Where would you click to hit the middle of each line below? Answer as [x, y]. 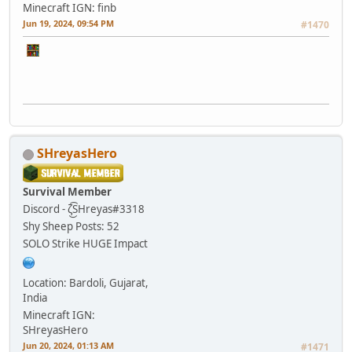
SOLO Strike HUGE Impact [85, 244]
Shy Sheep [48, 227]
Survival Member [67, 192]
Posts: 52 [97, 227]
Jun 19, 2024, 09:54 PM [68, 24]
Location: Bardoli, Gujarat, [86, 283]
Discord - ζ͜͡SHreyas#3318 [84, 209]
